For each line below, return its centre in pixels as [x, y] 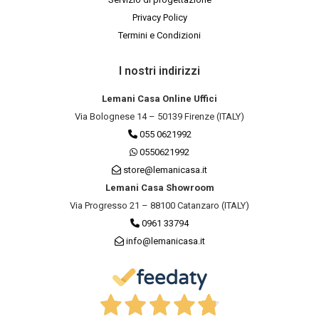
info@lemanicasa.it [165, 241]
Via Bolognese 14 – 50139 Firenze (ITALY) [159, 116]
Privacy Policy [159, 18]
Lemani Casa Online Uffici [159, 98]
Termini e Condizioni [159, 36]
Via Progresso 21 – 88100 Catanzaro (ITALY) [159, 205]
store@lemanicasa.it [165, 169]
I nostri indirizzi [159, 70]
